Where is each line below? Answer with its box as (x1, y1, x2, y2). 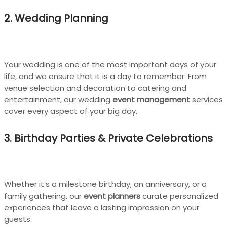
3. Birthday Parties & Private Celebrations (4, 131, 213, 145)
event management (112, 94, 190, 105)
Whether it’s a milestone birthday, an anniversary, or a (4, 179, 207, 190)
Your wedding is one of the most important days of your (4, 59, 216, 70)
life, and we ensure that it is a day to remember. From (4, 71, 207, 82)
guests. (4, 214, 32, 225)
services (190, 94, 223, 105)
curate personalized (140, 191, 218, 202)
